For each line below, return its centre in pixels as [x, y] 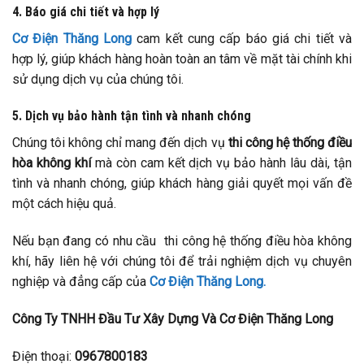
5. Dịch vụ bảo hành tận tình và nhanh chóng [132, 116]
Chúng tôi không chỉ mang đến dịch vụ [120, 143]
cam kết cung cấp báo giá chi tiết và [242, 38]
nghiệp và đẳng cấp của [81, 282]
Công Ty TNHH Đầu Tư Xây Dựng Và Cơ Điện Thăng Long [173, 318]
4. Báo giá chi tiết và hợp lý [86, 11]
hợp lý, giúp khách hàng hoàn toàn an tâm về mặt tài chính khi [182, 58]
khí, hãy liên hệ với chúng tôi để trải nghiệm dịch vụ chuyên [182, 262]
